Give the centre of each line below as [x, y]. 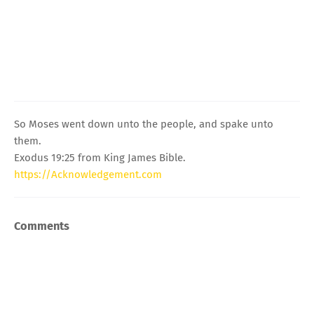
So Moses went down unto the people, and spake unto [144, 124]
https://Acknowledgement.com [88, 174]
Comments [42, 226]
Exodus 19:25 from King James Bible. [100, 157]
